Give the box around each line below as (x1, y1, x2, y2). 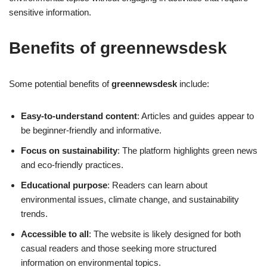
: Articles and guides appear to (137, 111, 254, 122)
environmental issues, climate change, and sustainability (21, 194, 239, 205)
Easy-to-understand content (21, 111, 137, 122)
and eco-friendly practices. (21, 160, 123, 170)
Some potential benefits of (9, 79, 111, 89)
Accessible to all (21, 229, 89, 240)
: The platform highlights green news (117, 145, 257, 156)
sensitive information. (9, 7, 91, 18)
